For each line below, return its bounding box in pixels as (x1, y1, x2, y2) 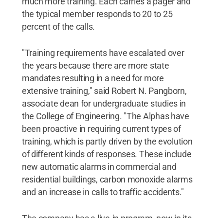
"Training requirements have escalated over (21, 48, 184, 58)
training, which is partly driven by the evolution (21, 136, 193, 146)
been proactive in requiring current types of (21, 124, 181, 134)
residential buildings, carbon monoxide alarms (21, 174, 193, 184)
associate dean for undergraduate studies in (21, 98, 186, 109)
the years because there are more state (21, 60, 169, 71)
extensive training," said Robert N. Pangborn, (21, 86, 187, 96)
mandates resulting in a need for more (21, 73, 164, 83)
